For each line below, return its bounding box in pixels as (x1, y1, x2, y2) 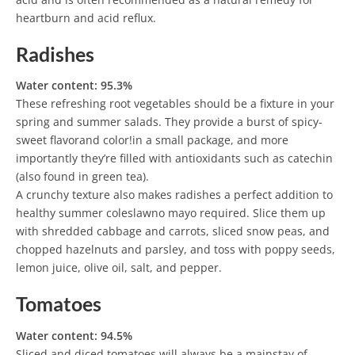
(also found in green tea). (16, 169, 149, 185)
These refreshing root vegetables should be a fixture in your (16, 96, 334, 112)
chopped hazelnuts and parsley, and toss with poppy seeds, (16, 242, 335, 258)
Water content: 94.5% (16, 327, 132, 343)
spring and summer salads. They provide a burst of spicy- (16, 114, 323, 130)
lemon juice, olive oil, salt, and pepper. (16, 260, 222, 276)
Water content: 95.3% (16, 78, 132, 94)
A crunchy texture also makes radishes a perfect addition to (16, 187, 333, 203)
